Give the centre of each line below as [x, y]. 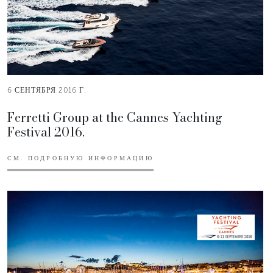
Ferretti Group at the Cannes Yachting [115, 117]
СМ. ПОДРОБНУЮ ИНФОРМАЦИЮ [80, 158]
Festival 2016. [46, 132]
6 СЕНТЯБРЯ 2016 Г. [47, 90]
